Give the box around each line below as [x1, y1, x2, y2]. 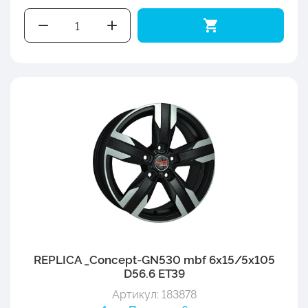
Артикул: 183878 [111, 285, 197, 301]
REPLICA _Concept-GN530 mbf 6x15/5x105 [33, 250, 275, 267]
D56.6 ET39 [123, 264, 185, 280]
